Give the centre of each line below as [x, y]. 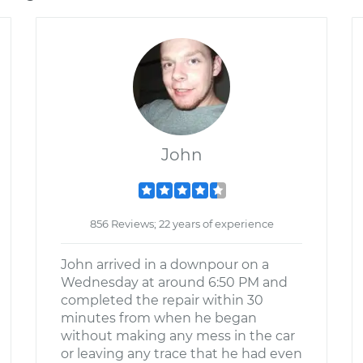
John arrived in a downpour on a [165, 265]
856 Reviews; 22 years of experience [181, 224]
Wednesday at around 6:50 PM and [174, 282]
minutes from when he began [159, 318]
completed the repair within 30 [162, 300]
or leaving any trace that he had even [181, 354]
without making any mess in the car [178, 336]
